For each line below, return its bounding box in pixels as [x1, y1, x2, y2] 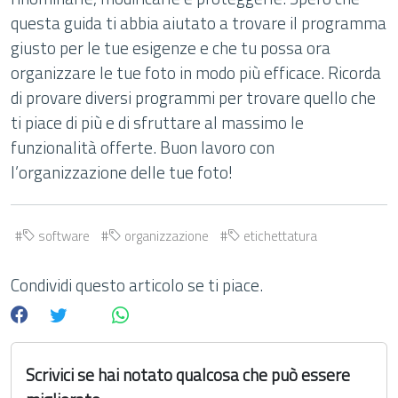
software [36, 226, 90, 246]
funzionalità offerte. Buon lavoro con [11, 134, 275, 160]
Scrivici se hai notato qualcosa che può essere [26, 362, 350, 387]
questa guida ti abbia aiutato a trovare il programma [11, 10, 386, 36]
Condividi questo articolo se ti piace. [11, 272, 263, 298]
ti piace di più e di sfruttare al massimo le [11, 109, 304, 135]
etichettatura [241, 226, 317, 246]
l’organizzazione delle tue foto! [11, 159, 233, 185]
